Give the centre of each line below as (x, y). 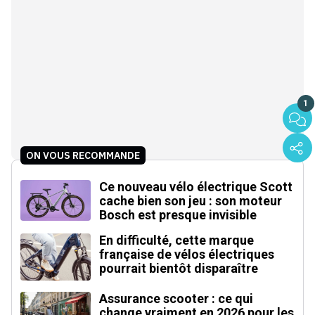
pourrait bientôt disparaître (179, 268)
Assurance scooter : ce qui (176, 298)
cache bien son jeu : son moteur (191, 200)
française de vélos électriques (187, 254)
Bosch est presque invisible (178, 214)
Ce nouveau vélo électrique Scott (196, 186)
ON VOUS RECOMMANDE (83, 155)
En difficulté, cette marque (176, 240)
